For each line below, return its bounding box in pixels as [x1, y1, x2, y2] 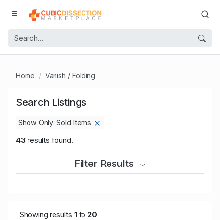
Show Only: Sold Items [18, 118, 94, 127]
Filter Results [74, 158, 136, 169]
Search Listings [16, 96, 86, 108]
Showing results [20, 210, 74, 219]
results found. [25, 136, 73, 145]
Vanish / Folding [45, 71, 96, 80]
